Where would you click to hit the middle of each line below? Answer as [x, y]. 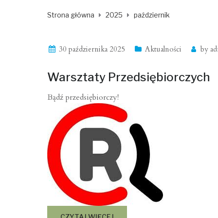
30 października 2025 [92, 49]
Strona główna [71, 15]
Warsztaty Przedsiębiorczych [129, 77]
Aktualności [163, 49]
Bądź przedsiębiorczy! [83, 98]
